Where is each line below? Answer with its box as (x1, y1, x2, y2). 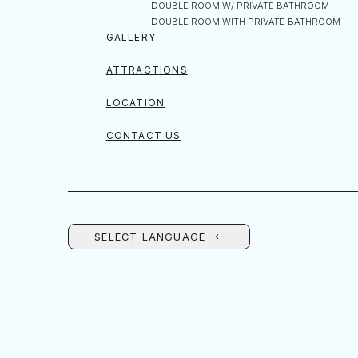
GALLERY (105, 31, 157, 43)
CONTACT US (105, 129, 181, 141)
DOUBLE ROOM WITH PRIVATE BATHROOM (151, 16, 341, 27)
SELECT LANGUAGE (94, 230, 206, 243)
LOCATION (105, 97, 165, 109)
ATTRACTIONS (105, 64, 188, 76)
